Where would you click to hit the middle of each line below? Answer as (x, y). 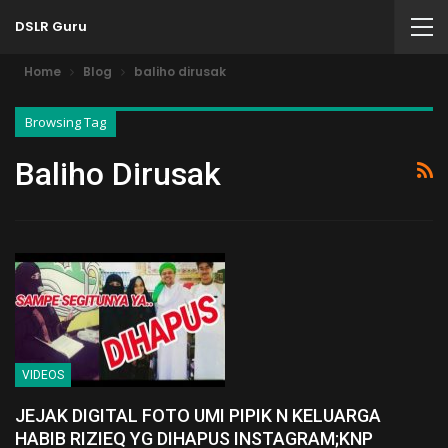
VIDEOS (43, 375)
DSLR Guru (51, 26)
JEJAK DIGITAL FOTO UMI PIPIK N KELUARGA (198, 416)
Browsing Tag (65, 122)
